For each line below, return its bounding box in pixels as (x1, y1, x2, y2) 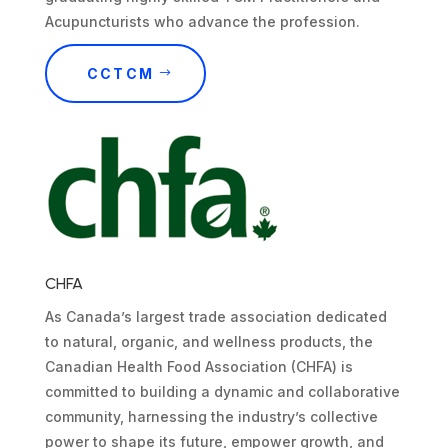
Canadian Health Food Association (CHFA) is (44, 357, 353, 375)
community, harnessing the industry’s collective (44, 407, 378, 425)
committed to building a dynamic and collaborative (44, 382, 400, 400)
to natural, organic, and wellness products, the (44, 332, 373, 350)
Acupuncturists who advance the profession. (44, 12, 360, 30)
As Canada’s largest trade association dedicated (44, 307, 387, 325)
